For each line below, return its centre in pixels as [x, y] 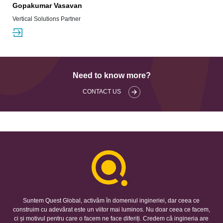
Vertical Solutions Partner [46, 19]
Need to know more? [111, 76]
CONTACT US [102, 92]
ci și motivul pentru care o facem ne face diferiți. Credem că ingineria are [111, 218]
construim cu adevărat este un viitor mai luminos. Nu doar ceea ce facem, [111, 209]
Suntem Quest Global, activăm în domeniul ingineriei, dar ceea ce [111, 200]
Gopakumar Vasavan [47, 6]
